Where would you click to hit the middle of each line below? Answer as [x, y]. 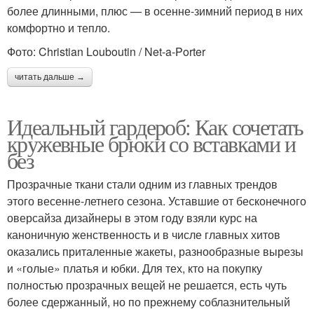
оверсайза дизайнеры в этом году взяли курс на [132, 217]
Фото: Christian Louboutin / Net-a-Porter [106, 51]
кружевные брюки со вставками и [151, 143]
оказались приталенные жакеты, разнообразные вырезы [155, 251]
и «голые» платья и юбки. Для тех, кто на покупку [135, 268]
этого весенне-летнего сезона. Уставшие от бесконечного [157, 200]
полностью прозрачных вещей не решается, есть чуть [147, 285]
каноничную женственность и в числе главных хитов [144, 234]
